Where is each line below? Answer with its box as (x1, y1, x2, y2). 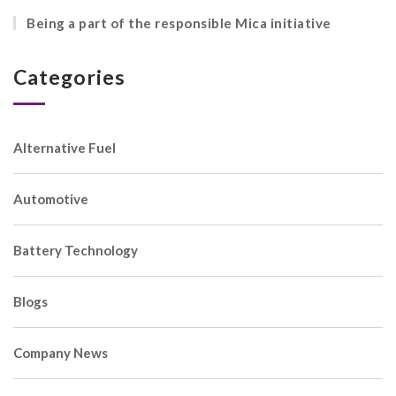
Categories (13, 65, 126, 90)
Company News (13, 345, 108, 362)
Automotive (13, 191, 88, 208)
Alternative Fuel (13, 140, 116, 156)
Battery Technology (13, 242, 138, 259)
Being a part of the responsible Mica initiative (27, 15, 331, 32)
